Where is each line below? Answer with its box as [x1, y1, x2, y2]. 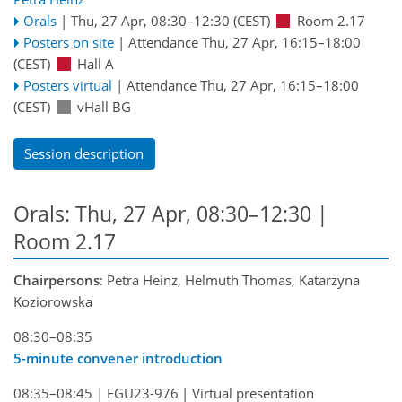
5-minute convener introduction [13, 349, 223, 368]
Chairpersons [13, 271, 100, 290]
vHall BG [77, 98, 131, 117]
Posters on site [22, 33, 114, 52]
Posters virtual [22, 76, 112, 95]
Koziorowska [13, 293, 92, 311]
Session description [24, 144, 144, 163]
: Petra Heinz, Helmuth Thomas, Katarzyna [100, 271, 360, 290]
